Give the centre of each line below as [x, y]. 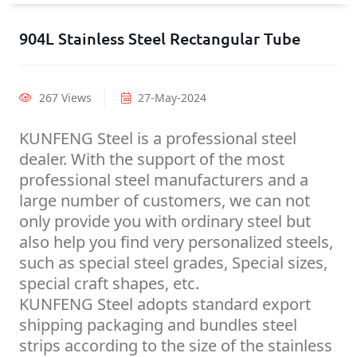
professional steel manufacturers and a [164, 180]
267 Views [64, 98]
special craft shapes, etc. [109, 284]
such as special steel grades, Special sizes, [173, 263]
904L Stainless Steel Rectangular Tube [160, 39]
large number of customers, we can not [165, 201]
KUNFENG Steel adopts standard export [165, 304]
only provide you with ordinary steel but [165, 222]
